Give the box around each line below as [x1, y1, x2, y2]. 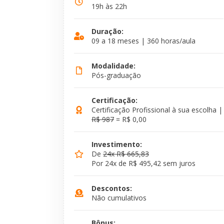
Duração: [91, 26, 123, 36]
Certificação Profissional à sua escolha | [91, 105, 222, 115]
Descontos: [91, 183, 132, 193]
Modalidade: [91, 61, 135, 71]
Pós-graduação [91, 70, 141, 80]
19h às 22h [91, 1, 127, 11]
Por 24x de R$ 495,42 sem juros [91, 158, 195, 168]
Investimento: [91, 139, 142, 149]
